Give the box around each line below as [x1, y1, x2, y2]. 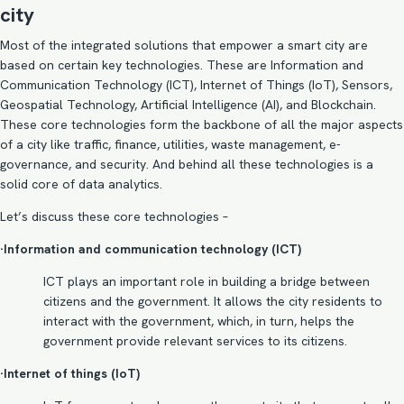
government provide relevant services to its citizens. [43, 333, 347, 349]
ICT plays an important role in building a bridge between [43, 273, 370, 289]
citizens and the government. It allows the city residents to [43, 293, 382, 309]
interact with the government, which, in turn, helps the [43, 313, 354, 329]
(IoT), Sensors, [305, 77, 392, 93]
